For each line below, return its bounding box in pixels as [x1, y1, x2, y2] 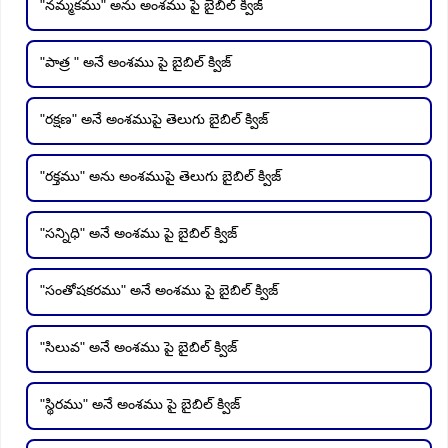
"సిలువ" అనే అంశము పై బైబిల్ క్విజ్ [40, 338, 237, 355]
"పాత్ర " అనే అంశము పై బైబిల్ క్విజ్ [40, 53, 231, 70]
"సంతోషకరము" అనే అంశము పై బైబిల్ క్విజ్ [40, 281, 278, 298]
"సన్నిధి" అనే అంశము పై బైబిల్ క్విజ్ [40, 224, 237, 241]
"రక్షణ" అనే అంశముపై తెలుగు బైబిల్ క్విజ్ [40, 110, 268, 127]
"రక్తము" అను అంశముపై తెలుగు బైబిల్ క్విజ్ [40, 167, 281, 184]
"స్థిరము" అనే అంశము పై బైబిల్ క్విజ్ [40, 395, 240, 412]
